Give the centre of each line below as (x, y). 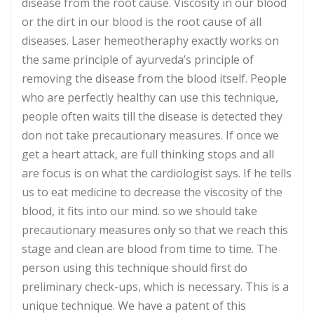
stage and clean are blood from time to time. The (150, 248)
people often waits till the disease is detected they (152, 116)
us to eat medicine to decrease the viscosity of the (152, 192)
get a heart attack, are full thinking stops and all (148, 154)
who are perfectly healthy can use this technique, (150, 97)
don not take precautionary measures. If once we (150, 135)
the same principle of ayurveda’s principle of (138, 59)
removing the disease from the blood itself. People (154, 78)
